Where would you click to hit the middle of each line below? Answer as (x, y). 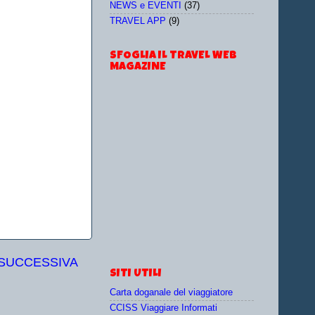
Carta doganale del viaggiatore (171, 292)
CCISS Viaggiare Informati (163, 308)
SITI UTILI (136, 274)
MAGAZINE (138, 67)
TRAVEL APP (138, 21)
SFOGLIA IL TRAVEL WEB (173, 56)
